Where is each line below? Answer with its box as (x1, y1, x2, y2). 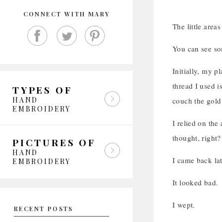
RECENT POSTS (14, 205, 73, 213)
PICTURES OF (12, 136, 96, 149)
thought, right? (172, 133, 221, 143)
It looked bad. (172, 177, 219, 187)
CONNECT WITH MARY (23, 10, 110, 18)
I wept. (172, 200, 195, 210)
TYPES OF (12, 83, 72, 96)
